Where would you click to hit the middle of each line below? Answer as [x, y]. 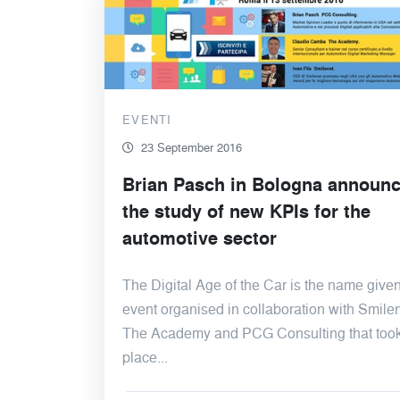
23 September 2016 [192, 147]
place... [145, 357]
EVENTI [147, 119]
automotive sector [200, 238]
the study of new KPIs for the [246, 211]
